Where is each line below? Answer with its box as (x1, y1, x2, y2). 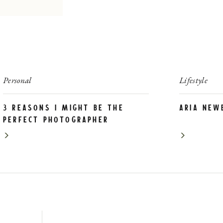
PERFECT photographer (3, 116, 109, 124)
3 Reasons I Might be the (3, 105, 124, 112)
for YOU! (3, 128, 43, 136)
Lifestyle (179, 75, 208, 86)
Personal (3, 75, 32, 86)
